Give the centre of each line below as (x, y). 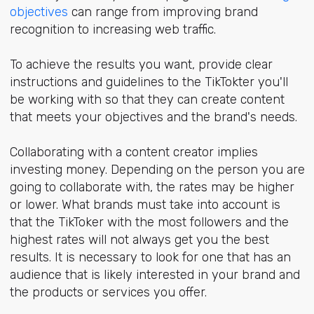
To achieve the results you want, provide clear (141, 65)
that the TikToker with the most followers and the (149, 223)
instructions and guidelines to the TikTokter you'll (149, 82)
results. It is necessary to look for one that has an (150, 258)
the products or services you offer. (108, 293)
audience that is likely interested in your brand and (155, 275)
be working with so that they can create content (147, 100)
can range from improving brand (163, 12)
